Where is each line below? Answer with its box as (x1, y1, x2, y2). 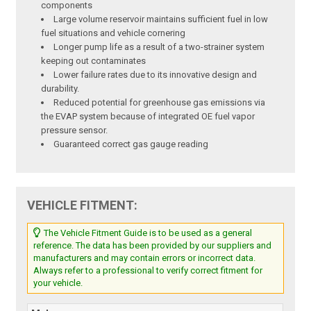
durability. (41, 83, 80, 94)
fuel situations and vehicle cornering (41, 28, 186, 39)
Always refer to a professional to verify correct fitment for (33, 265, 263, 276)
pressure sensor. (41, 125, 108, 136)
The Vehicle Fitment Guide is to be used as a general (42, 228, 253, 239)
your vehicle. (33, 278, 83, 289)
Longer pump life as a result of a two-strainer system (53, 42, 265, 53)
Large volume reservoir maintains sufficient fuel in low (53, 14, 269, 25)
